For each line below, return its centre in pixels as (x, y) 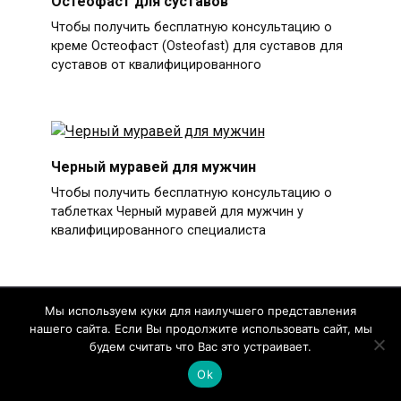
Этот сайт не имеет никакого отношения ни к (157, 372)
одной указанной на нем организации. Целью (157, 391)
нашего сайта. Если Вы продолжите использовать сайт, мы (200, 328)
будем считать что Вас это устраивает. (200, 346)
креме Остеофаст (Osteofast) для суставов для (196, 47)
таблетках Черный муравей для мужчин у (177, 212)
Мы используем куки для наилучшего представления (200, 311)
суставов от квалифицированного (156, 65)
